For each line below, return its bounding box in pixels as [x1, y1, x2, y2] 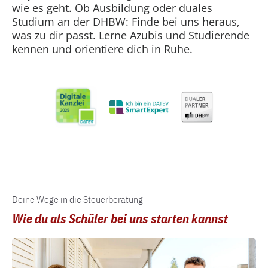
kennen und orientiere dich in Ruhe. [12, 42, 193, 56]
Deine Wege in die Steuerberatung [12, 193, 143, 205]
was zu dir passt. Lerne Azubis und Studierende [12, 28, 249, 42]
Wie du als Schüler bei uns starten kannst [12, 210, 228, 227]
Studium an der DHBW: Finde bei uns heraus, [12, 14, 240, 29]
